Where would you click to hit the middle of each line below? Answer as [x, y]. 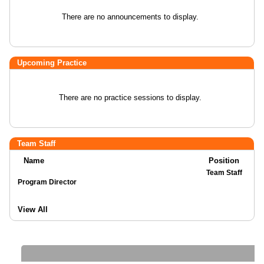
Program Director [63, 182]
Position [224, 161]
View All [33, 209]
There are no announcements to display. [130, 17]
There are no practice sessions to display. [130, 98]
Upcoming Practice [52, 63]
